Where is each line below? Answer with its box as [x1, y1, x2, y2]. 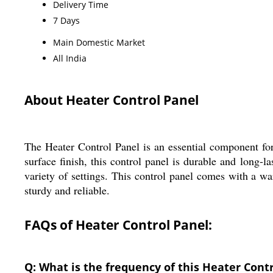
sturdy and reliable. [24, 182, 110, 197]
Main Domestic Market [53, 36, 145, 48]
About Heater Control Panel [24, 91, 199, 108]
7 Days [53, 14, 80, 26]
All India [53, 52, 87, 64]
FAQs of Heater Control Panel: [24, 216, 212, 233]
